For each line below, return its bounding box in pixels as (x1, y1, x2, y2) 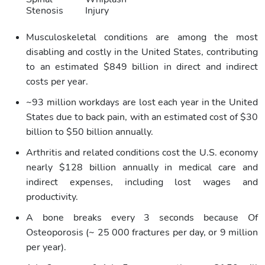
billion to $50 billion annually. (26, 125, 153, 138)
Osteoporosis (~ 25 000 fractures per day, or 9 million (26, 225, 258, 239)
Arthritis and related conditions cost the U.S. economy (26, 146, 258, 159)
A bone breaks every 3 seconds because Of (26, 211, 258, 224)
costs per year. (26, 75, 88, 88)
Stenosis (26, 4, 63, 17)
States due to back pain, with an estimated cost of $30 (26, 110, 258, 124)
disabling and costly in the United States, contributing (26, 45, 258, 59)
